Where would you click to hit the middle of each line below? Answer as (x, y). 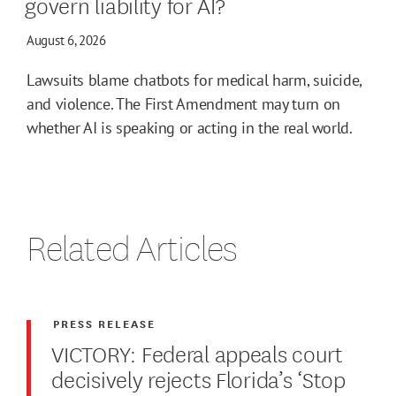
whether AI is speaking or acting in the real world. (190, 127)
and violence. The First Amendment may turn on (183, 103)
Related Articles (132, 247)
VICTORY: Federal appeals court (197, 352)
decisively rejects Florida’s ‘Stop (198, 377)
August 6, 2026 (66, 40)
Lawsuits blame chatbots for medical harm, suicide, (194, 80)
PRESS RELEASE (105, 323)
